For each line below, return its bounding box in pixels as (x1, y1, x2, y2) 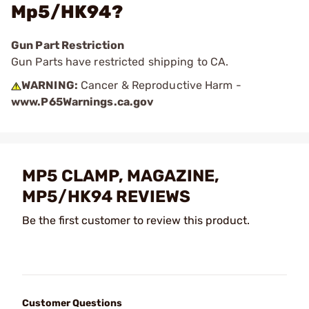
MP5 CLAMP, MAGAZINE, (22, 166, 219, 186)
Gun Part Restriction (11, 39, 124, 52)
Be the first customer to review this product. (22, 214, 250, 227)
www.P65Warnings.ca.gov (11, 95, 154, 108)
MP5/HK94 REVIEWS (22, 187, 190, 206)
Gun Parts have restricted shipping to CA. (11, 55, 229, 68)
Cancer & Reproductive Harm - (77, 79, 241, 92)
